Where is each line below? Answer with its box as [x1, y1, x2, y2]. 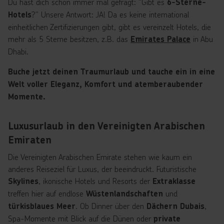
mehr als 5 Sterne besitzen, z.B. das [8, 33, 130, 44]
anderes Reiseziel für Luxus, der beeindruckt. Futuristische [8, 163, 196, 174]
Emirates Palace [130, 34, 190, 44]
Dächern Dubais [146, 201, 204, 211]
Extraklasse [152, 176, 195, 186]
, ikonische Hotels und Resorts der [38, 175, 152, 186]
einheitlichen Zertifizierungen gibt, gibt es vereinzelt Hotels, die [8, 21, 211, 32]
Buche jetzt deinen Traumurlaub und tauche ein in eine [8, 66, 215, 77]
